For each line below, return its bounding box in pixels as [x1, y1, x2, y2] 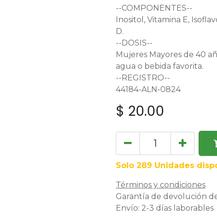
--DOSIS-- [116, 38, 153, 47]
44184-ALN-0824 [116, 85, 181, 94]
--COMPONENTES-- [116, 3, 192, 13]
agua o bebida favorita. [116, 62, 203, 71]
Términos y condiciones [116, 180, 205, 189]
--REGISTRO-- [116, 73, 170, 82]
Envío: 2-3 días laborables [116, 203, 214, 213]
